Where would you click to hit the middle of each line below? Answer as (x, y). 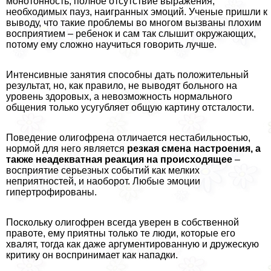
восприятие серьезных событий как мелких (103, 171)
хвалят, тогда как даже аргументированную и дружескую (132, 244)
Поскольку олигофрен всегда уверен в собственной (122, 223)
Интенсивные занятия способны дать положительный (127, 75)
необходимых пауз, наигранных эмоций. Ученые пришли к (137, 12)
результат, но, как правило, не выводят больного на (122, 86)
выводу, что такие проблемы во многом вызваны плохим (134, 23)
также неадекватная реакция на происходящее (119, 160)
